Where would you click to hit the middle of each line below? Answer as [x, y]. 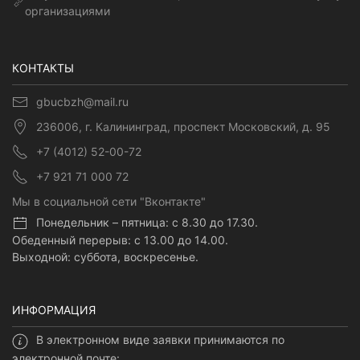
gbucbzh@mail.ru [82, 102]
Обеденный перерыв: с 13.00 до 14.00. [120, 240]
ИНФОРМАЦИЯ [54, 310]
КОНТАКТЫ [43, 68]
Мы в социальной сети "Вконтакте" [109, 202]
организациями [67, 11]
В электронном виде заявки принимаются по [160, 340]
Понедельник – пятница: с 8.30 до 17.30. [147, 223]
